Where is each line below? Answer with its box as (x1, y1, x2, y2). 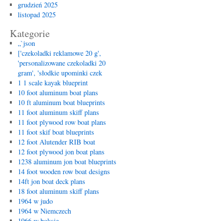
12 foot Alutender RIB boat (17, 137, 95, 147)
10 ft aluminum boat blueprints (17, 98, 105, 107)
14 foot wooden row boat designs (17, 167, 110, 176)
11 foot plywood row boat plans (17, 117, 106, 127)
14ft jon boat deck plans (17, 177, 85, 186)
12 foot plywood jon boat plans (17, 147, 105, 156)
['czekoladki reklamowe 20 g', (17, 48, 101, 58)
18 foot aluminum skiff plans (17, 186, 99, 196)
